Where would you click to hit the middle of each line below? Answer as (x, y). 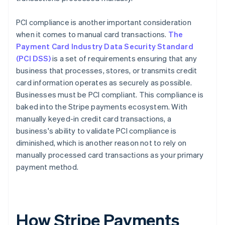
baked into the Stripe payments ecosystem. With (102, 107)
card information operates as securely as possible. (104, 83)
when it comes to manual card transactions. (92, 34)
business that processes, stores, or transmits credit (107, 71)
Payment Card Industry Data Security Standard (105, 46)
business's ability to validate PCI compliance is (96, 131)
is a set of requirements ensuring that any (124, 59)
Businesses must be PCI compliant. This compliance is (110, 95)
